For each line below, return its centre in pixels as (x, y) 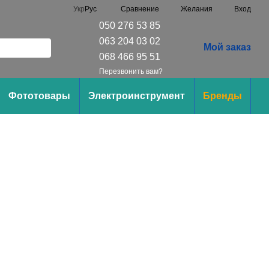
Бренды (222, 96)
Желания (197, 9)
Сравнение (140, 9)
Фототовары (39, 96)
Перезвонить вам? (131, 71)
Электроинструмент (136, 96)
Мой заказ (227, 47)
